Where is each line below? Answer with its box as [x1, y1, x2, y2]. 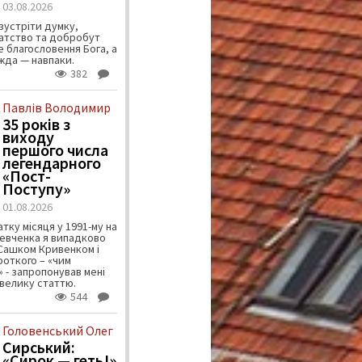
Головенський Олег [2, 322, 113, 339]
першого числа [2, 140, 108, 161]
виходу [2, 127, 54, 148]
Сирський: [2, 337, 75, 358]
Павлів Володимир [2, 99, 111, 116]
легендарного [2, 153, 101, 174]
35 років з [2, 114, 70, 135]
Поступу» [2, 179, 70, 200]
